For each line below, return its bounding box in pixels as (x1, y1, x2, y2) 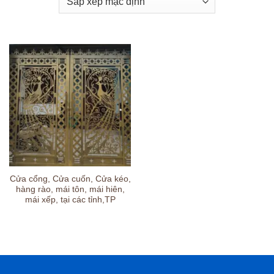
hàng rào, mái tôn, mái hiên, (15, 184, 125, 194)
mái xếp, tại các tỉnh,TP (24, 194, 116, 204)
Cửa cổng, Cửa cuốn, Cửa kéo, (9, 174, 131, 183)
